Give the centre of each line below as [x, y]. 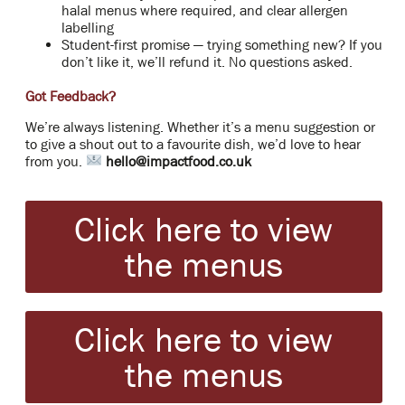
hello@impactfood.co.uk [179, 160]
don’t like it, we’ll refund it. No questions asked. [207, 62]
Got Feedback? [70, 96]
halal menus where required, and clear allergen [204, 10]
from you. [55, 160]
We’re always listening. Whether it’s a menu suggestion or [200, 126]
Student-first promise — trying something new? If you [221, 45]
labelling [87, 28]
